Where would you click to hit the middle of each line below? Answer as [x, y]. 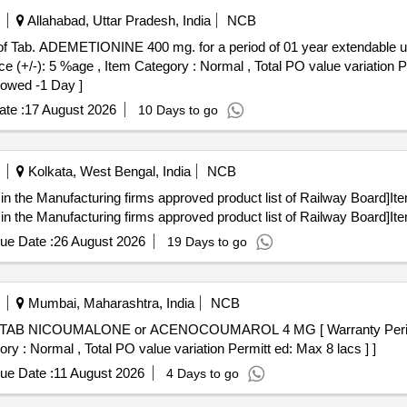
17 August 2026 [70, 109]
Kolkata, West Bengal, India [107, 171]
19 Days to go [207, 242]
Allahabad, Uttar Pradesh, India [117, 20]
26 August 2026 [99, 241]
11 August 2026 [99, 373]
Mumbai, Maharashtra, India [109, 303]
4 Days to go [202, 373]
